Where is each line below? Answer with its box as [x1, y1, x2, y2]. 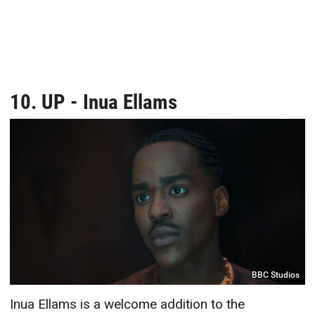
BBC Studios [252, 269, 300, 280]
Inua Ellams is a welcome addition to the [10, 296, 245, 313]
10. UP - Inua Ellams [10, 90, 178, 115]
